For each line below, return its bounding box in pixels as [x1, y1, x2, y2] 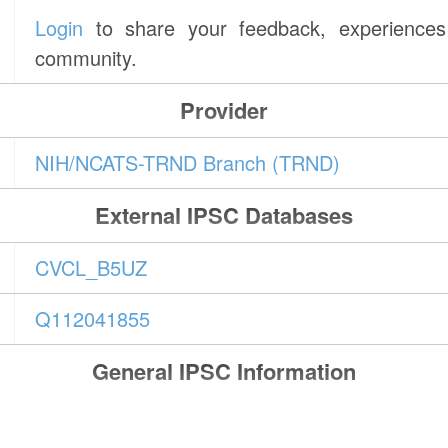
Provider [179, 94, 268, 127]
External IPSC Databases [94, 199, 353, 232]
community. [35, 43, 138, 73]
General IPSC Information [91, 355, 356, 388]
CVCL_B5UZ [35, 253, 148, 283]
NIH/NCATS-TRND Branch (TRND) [35, 148, 341, 178]
